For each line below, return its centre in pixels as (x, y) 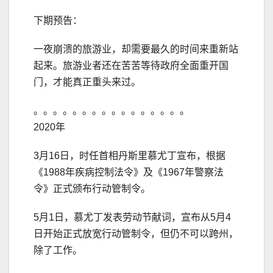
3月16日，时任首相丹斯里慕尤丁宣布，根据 (129, 155)
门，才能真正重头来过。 (87, 82)
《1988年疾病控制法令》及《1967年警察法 (129, 172)
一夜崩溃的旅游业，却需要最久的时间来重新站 (136, 49)
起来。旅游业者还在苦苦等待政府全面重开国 (131, 65)
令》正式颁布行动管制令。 (92, 188)
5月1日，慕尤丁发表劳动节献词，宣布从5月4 (132, 217)
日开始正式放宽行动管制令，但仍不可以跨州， (136, 233)
